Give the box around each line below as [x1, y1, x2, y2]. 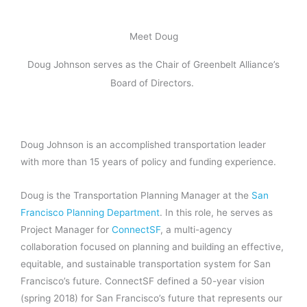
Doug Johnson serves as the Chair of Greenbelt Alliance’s [27, 58, 280, 70]
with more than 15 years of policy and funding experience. [21, 156, 276, 167]
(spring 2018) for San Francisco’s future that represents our [21, 292, 282, 304]
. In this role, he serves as [160, 206, 273, 218]
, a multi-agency [160, 223, 232, 235]
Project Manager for [21, 223, 112, 235]
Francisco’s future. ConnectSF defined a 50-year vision [21, 275, 265, 286]
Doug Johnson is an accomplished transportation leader [21, 138, 266, 150]
